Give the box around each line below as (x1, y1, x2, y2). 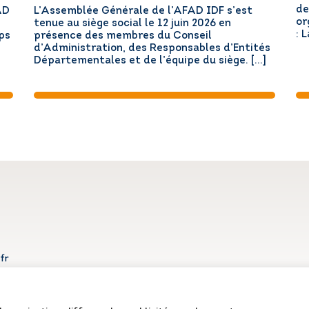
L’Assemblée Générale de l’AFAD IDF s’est (33, 6, 252, 17)
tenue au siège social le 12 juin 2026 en (33, 19, 231, 30)
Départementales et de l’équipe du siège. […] (33, 56, 266, 67)
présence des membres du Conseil (33, 31, 212, 42)
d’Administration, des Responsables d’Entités (33, 43, 270, 54)
